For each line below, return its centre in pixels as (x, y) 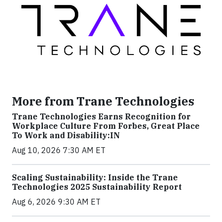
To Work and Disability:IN (66, 136)
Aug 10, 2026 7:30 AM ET (59, 150)
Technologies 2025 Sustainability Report (97, 187)
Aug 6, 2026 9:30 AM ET (56, 202)
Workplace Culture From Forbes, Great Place (106, 126)
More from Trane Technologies (103, 101)
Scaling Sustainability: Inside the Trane (95, 178)
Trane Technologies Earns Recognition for (101, 117)
